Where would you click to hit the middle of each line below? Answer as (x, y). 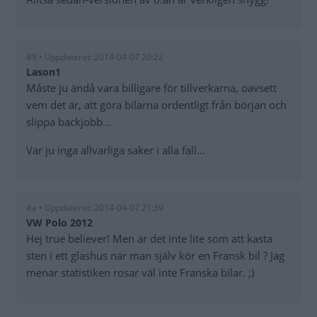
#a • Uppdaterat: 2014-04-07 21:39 (95, 207)
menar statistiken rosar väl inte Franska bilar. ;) (140, 272)
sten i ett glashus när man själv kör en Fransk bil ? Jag (155, 255)
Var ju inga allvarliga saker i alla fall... (116, 150)
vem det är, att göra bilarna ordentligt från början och (156, 104)
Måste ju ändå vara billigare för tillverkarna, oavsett (151, 87)
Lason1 (44, 71)
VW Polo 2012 (59, 222)
